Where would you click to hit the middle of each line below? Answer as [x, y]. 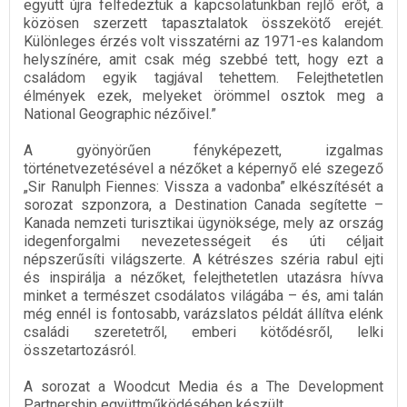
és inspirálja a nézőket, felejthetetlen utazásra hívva [203, 278]
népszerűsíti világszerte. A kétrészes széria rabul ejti [203, 260]
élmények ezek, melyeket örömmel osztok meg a [203, 96]
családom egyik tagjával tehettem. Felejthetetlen [203, 78]
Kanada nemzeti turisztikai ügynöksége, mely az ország [203, 223]
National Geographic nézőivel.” [120, 114]
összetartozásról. [80, 351]
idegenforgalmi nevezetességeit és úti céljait [203, 242]
